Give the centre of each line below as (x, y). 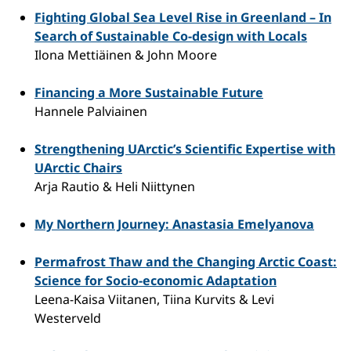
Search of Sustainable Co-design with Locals (171, 36)
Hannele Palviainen (91, 111)
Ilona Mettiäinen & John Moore (126, 54)
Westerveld (68, 318)
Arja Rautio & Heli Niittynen (115, 186)
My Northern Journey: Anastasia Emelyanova (174, 224)
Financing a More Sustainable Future (149, 92)
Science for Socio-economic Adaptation (156, 280)
